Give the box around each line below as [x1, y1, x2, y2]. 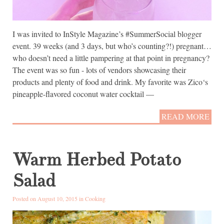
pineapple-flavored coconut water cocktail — [12, 88, 154, 99]
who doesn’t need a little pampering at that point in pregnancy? [12, 52, 209, 63]
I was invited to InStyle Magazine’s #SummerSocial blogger [12, 28, 201, 39]
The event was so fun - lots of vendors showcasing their [12, 64, 186, 75]
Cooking [85, 194, 105, 203]
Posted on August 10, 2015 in [12, 194, 85, 203]
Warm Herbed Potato [12, 148, 181, 172]
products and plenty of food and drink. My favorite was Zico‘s [12, 76, 208, 87]
